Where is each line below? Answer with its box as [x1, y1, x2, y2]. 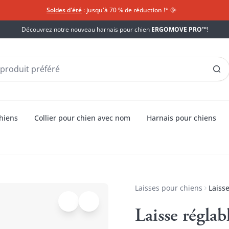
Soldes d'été [47, 6, 82, 14]
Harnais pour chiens [147, 112, 216, 123]
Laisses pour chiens [135, 182, 202, 193]
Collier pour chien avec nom [34, 112, 130, 123]
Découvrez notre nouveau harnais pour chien [21, 25, 151, 34]
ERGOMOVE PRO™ [151, 25, 207, 34]
